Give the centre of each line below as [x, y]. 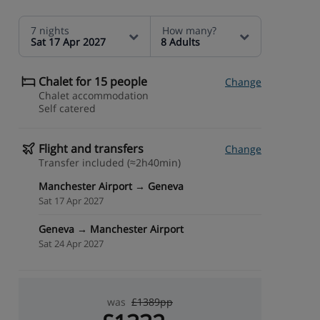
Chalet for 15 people [93, 81]
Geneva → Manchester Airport [111, 229]
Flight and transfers [91, 149]
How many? [189, 30]
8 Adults [180, 42]
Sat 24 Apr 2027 [71, 244]
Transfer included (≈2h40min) [110, 162]
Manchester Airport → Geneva [111, 186]
